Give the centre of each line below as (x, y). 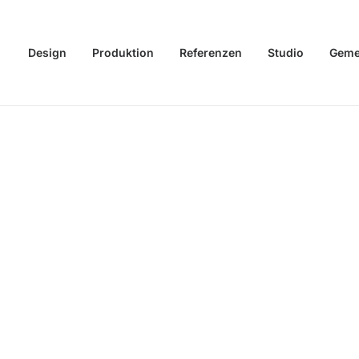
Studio (286, 52)
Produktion (123, 52)
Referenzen (211, 52)
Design (47, 52)
